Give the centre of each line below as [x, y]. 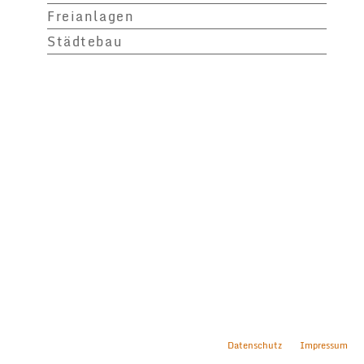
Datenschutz [254, 345]
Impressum [324, 345]
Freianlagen [91, 16]
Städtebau [85, 41]
